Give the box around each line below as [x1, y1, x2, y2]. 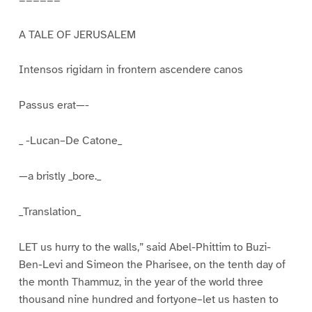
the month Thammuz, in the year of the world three [18, 274, 263, 289]
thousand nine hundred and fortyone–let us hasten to [18, 292, 279, 306]
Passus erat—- [18, 98, 89, 113]
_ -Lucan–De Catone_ [18, 134, 122, 148]
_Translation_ [18, 204, 81, 219]
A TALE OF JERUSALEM [18, 27, 136, 42]
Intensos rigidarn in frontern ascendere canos [18, 63, 243, 77]
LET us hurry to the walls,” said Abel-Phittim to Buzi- [18, 240, 271, 254]
